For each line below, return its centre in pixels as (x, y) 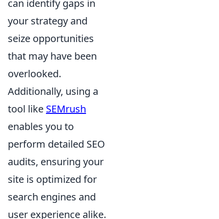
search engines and (52, 197)
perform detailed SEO (56, 144)
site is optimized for (52, 179)
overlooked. (34, 73)
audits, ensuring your (56, 161)
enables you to (41, 126)
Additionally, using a (53, 91)
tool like (27, 109)
